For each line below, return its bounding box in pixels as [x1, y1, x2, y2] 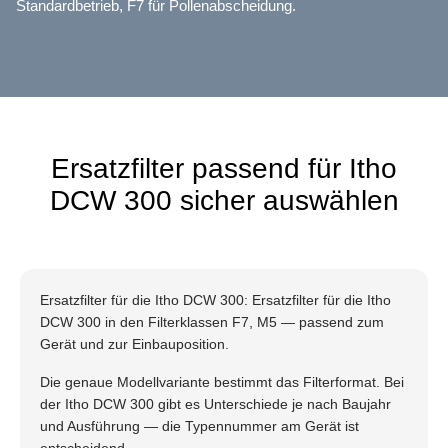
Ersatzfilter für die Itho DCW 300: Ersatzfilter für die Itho [40, 292, 391, 308]
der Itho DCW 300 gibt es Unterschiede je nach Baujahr [40, 396, 391, 412]
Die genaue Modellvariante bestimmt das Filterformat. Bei [40, 374, 404, 390]
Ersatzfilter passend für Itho [51, 153, 397, 184]
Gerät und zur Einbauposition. [40, 336, 229, 352]
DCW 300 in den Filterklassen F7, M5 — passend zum [40, 314, 384, 330]
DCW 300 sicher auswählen [49, 185, 399, 216]
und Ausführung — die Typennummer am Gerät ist [40, 418, 359, 434]
